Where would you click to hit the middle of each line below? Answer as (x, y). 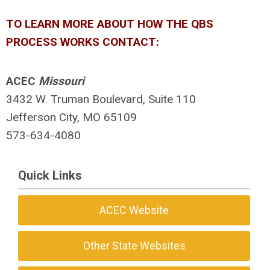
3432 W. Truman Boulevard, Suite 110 (101, 99)
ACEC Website (134, 210)
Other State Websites (134, 246)
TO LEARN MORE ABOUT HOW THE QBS (110, 24)
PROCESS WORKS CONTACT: (83, 42)
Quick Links (50, 175)
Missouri (61, 81)
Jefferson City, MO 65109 (71, 117)
